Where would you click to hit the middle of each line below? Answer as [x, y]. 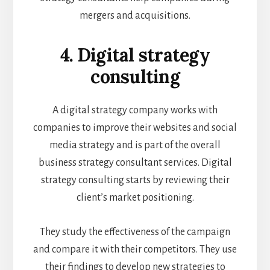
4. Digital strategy [135, 55]
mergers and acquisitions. [135, 16]
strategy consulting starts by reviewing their [135, 181]
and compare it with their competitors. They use [135, 250]
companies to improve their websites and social [135, 128]
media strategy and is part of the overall [135, 146]
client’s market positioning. [135, 198]
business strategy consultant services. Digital [135, 163]
